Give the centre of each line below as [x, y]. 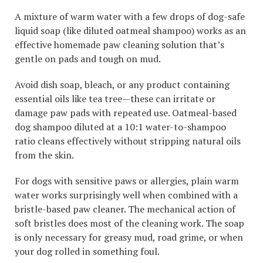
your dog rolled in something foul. [87, 251]
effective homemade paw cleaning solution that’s [119, 44]
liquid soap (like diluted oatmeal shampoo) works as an [130, 30]
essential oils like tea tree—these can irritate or [115, 98]
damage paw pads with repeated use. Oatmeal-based [126, 112]
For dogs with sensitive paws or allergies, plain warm [127, 181]
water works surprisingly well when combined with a [126, 195]
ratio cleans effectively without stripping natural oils [128, 141]
